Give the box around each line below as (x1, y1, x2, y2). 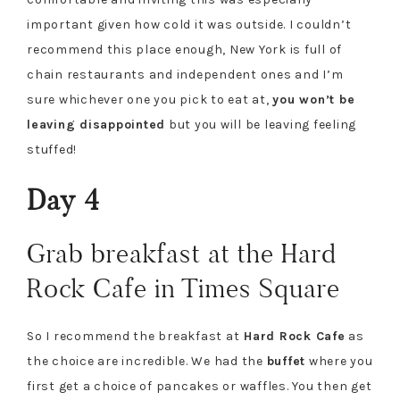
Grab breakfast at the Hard (27, 236, 337, 271)
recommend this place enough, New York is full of (27, 41, 342, 57)
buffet (266, 353, 305, 369)
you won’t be (272, 91, 355, 107)
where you (305, 353, 373, 369)
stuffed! (27, 141, 77, 157)
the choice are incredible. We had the (27, 353, 267, 369)
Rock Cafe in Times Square (27, 271, 340, 305)
